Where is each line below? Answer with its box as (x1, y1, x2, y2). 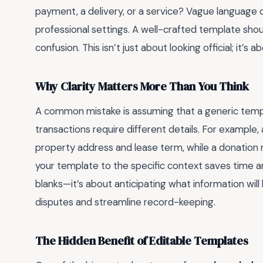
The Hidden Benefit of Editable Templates (35, 233, 248, 249)
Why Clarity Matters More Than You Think (35, 79, 249, 95)
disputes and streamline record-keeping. (35, 195, 215, 208)
